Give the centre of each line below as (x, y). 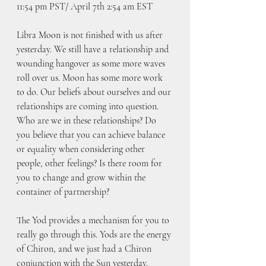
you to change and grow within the (82, 177)
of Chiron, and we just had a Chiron (85, 248)
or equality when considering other (82, 149)
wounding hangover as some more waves (92, 63)
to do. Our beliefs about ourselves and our (95, 92)
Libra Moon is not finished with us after (91, 35)
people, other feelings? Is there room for (91, 163)
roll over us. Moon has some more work (91, 77)
